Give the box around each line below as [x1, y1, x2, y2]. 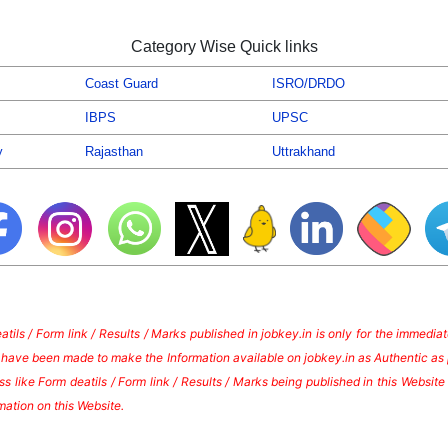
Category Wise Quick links [130, 38, 318, 56]
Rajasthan [85, 144, 143, 160]
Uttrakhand [272, 144, 335, 160]
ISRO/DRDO [272, 76, 345, 92]
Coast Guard [85, 76, 158, 92]
